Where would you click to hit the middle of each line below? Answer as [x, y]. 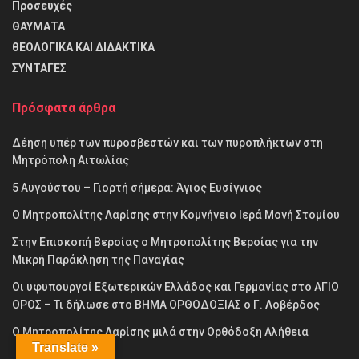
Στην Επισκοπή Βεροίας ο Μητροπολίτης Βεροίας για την [165, 242]
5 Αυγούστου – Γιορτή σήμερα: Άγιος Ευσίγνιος [137, 187]
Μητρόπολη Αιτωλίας [71, 160]
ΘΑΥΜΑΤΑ [38, 26]
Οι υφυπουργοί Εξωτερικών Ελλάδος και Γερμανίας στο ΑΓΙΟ [175, 286]
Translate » [65, 347]
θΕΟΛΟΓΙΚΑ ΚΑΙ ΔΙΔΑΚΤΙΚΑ [83, 47]
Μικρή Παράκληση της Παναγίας [98, 259]
